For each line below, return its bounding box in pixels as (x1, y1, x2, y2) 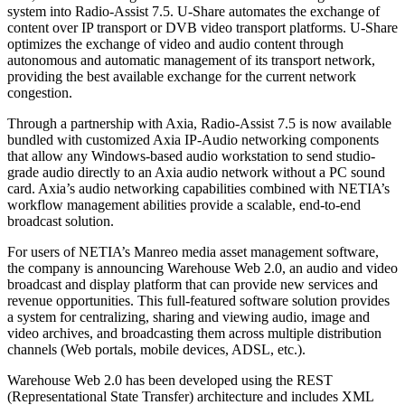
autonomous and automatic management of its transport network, (7, 52, 375, 68)
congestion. (7, 84, 72, 100)
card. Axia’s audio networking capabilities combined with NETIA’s (7, 180, 390, 196)
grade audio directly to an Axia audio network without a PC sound (7, 164, 385, 180)
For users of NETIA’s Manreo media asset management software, (7, 243, 379, 259)
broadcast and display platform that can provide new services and (7, 276, 378, 292)
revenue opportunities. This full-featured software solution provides (7, 292, 390, 308)
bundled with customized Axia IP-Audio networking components (7, 131, 379, 147)
